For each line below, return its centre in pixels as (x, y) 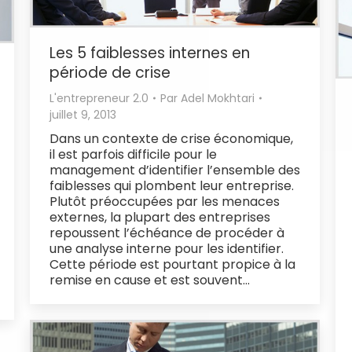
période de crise (110, 72)
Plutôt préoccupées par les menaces (165, 201)
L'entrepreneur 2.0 (99, 98)
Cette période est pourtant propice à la (172, 264)
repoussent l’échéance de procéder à (167, 233)
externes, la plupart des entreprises (160, 217)
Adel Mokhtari (218, 98)
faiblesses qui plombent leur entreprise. (172, 185)
